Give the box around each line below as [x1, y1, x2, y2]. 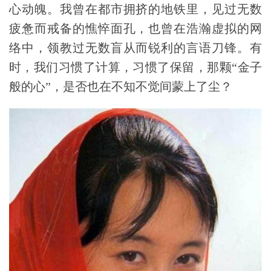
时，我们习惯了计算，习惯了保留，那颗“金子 [9, 60, 262, 74]
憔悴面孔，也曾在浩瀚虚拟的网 [85, 22, 263, 36]
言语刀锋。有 [186, 41, 263, 55]
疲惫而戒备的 [9, 22, 85, 36]
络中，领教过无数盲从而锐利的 [9, 41, 187, 55]
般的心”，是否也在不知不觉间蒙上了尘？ [9, 80, 232, 94]
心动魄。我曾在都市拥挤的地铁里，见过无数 [9, 2, 262, 16]
